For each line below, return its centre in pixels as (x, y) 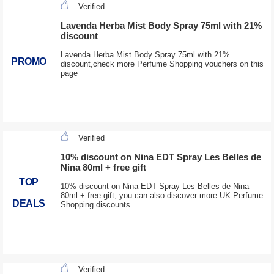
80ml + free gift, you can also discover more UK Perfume (161, 196)
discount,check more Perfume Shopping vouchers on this (162, 64)
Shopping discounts (95, 205)
